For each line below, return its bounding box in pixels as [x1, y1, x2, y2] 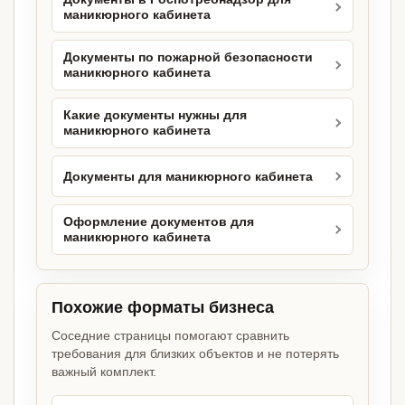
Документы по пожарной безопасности [63, 51, 313, 65]
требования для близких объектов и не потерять [52, 346, 339, 362]
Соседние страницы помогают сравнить [52, 328, 289, 344]
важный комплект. [52, 364, 156, 380]
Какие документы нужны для [63, 108, 247, 123]
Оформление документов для [63, 215, 254, 230]
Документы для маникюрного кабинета [63, 169, 313, 184]
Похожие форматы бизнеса [52, 298, 274, 317]
